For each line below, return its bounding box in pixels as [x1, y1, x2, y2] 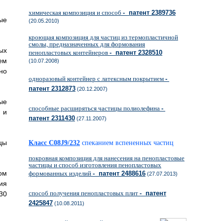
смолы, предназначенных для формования [29, 40, 145, 48]
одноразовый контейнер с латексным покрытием [29, 75, 165, 82]
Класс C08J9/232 [29, 139, 80, 147]
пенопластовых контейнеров [29, 49, 110, 56]
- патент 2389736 [123, 9, 176, 16]
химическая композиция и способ [29, 9, 123, 16]
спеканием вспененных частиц [82, 139, 174, 147]
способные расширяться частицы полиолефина [29, 105, 161, 112]
